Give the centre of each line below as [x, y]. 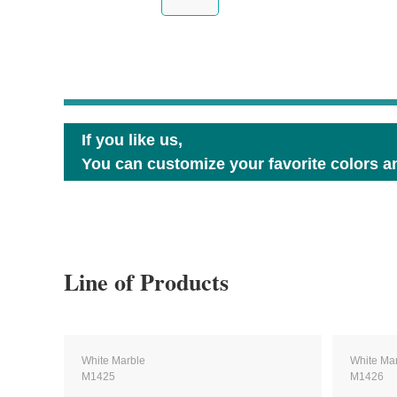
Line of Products [146, 282]
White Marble [113, 361]
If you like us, [132, 140]
